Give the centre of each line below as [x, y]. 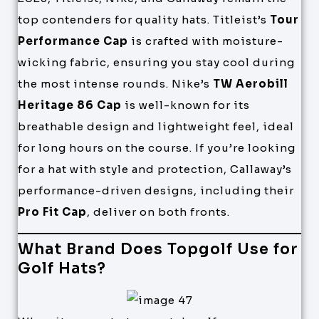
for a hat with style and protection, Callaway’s [155, 169]
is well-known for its [186, 105]
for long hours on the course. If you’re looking [157, 147]
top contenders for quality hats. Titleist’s [144, 19]
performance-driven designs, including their [156, 190]
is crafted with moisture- [206, 41]
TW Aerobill [251, 83]
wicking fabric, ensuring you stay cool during [156, 62]
